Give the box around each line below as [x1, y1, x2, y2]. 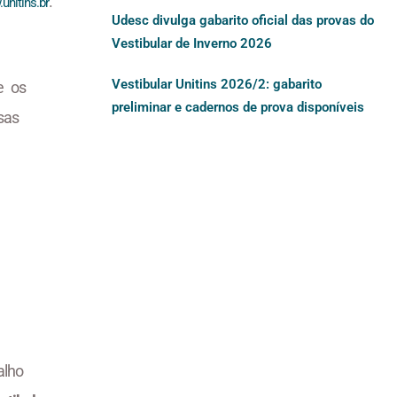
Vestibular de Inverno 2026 [112, 35, 272, 52]
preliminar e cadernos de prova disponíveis [112, 99, 364, 116]
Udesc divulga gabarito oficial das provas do [112, 12, 374, 29]
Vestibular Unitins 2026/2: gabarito [112, 76, 322, 93]
